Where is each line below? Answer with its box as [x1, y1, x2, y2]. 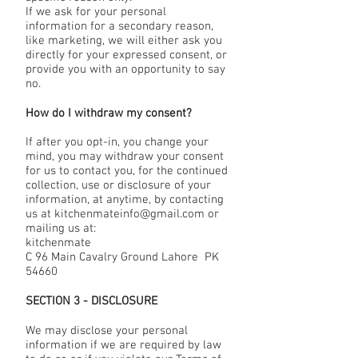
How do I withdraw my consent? [26, 106, 192, 121]
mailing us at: [26, 221, 96, 237]
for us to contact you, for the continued [26, 164, 228, 179]
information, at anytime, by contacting [26, 193, 224, 208]
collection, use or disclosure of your [26, 178, 211, 193]
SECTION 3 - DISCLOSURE [26, 294, 157, 309]
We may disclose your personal [26, 324, 188, 339]
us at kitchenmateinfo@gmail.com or [26, 207, 219, 222]
